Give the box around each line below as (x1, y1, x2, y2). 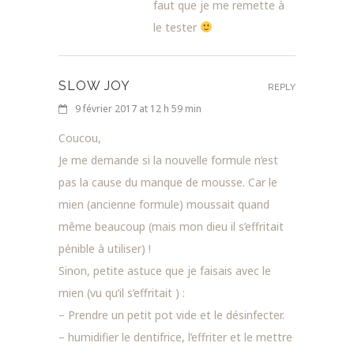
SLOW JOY (58, 77, 130, 93)
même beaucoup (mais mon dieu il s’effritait (58, 218, 284, 234)
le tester (153, 19, 200, 35)
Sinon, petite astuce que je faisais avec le (58, 262, 271, 278)
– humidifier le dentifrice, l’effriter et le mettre (58, 329, 292, 345)
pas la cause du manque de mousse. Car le (58, 174, 277, 190)
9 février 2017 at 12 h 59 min (75, 101, 201, 115)
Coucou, (58, 130, 101, 145)
